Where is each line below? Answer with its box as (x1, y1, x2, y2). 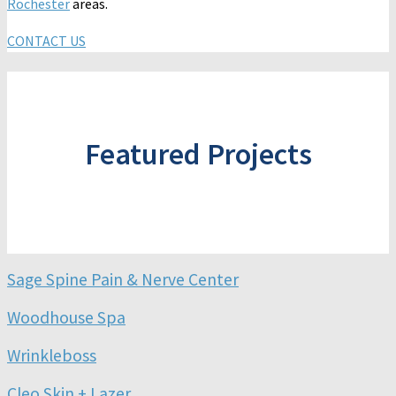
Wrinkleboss (7, 345, 96, 367)
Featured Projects (84, 135, 312, 173)
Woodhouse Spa (7, 307, 126, 329)
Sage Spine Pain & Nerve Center (7, 269, 239, 291)
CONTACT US (7, 32, 86, 50)
